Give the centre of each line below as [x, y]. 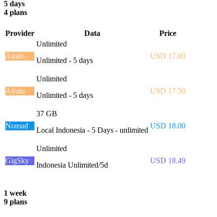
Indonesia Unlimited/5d [72, 165]
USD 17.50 [168, 91]
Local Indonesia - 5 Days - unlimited [92, 130]
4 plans [15, 13]
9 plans [15, 201]
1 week [15, 193]
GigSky [17, 160]
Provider [20, 33]
